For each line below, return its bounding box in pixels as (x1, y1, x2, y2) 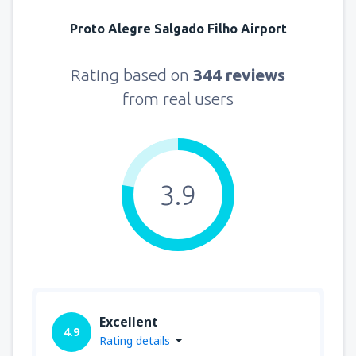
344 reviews (193, 65, 285, 85)
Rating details (99, 333, 170, 349)
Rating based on (71, 65, 193, 85)
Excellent (99, 313, 158, 331)
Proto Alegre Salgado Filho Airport (69, 21, 287, 37)
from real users (122, 89, 234, 109)
